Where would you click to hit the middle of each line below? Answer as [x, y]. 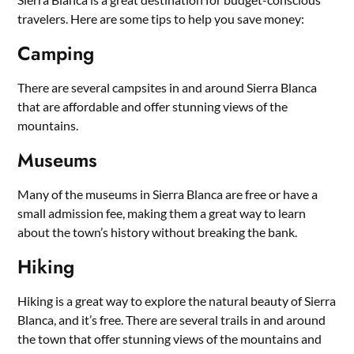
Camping [56, 53]
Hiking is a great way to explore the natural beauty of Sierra [177, 301]
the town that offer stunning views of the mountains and [170, 339]
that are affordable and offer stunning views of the [153, 106]
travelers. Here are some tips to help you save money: [161, 19]
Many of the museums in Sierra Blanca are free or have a [168, 194]
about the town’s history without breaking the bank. [158, 232]
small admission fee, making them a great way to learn [162, 213]
